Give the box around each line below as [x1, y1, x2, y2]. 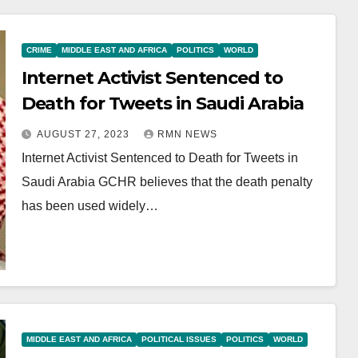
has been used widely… [21, 199, 158, 213]
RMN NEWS [157, 129, 217, 140]
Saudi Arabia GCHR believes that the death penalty [21, 175, 312, 189]
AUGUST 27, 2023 [36, 129, 133, 140]
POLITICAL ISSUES [141, 335, 217, 344]
